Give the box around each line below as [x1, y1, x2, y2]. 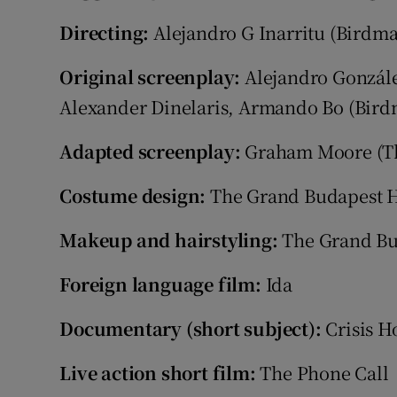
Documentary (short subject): [59, 315, 322, 342]
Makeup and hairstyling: [59, 227, 278, 253]
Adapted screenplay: [59, 138, 241, 165]
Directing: [59, 19, 150, 46]
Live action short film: [59, 360, 256, 386]
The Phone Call [255, 360, 389, 386]
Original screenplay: [59, 64, 241, 90]
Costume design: [59, 183, 206, 209]
